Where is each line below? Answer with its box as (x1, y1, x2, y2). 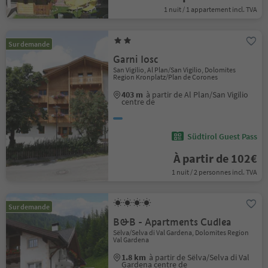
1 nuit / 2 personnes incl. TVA (171, 167, 257, 176)
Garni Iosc (113, 53, 159, 66)
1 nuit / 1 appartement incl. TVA (163, 5, 257, 14)
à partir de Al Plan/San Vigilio (146, 89, 249, 100)
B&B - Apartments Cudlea (113, 216, 232, 229)
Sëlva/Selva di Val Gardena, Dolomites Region (113, 228, 249, 237)
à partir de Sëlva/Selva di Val (149, 252, 250, 263)
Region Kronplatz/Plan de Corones (113, 72, 218, 81)
